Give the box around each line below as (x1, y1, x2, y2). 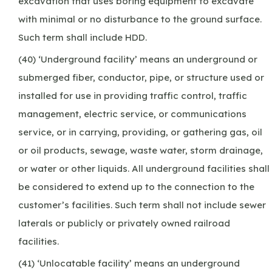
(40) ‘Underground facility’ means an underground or (18, 53, 257, 65)
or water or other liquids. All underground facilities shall (18, 162, 270, 174)
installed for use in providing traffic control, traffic (18, 89, 247, 101)
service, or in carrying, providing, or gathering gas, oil (18, 126, 262, 138)
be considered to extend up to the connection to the (18, 180, 254, 192)
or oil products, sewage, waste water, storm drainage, (18, 144, 263, 156)
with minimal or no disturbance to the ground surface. (18, 13, 262, 25)
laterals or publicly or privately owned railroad (18, 217, 230, 229)
